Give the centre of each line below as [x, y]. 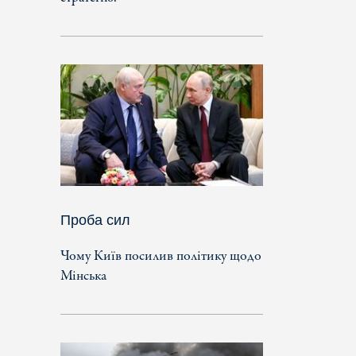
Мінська [83, 276]
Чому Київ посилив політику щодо [161, 256]
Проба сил [95, 220]
